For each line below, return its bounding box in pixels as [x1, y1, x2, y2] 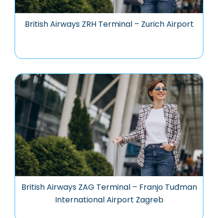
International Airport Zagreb [54, 194, 163, 205]
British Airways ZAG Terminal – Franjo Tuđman [21, 182, 197, 193]
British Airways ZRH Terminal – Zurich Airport [24, 18, 194, 30]
